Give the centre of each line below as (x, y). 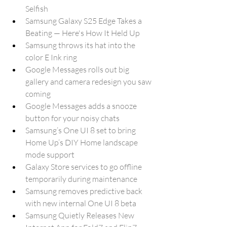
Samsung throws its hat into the (81, 45)
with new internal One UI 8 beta (81, 203)
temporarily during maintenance (81, 179)
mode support (50, 155)
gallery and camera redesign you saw (89, 82)
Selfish (37, 9)
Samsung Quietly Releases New (81, 215)
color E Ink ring (51, 57)
